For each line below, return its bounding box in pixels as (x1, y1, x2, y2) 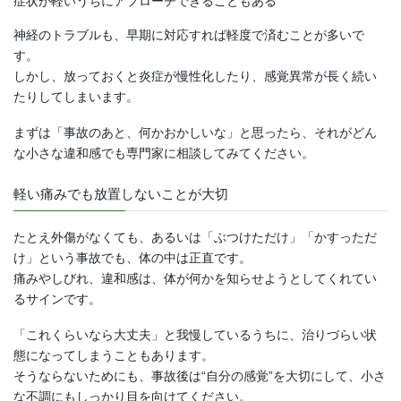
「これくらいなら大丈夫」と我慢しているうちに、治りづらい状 (13, 328, 377, 343)
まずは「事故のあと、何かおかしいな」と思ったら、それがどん (13, 124, 377, 140)
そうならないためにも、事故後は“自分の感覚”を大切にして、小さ (13, 369, 386, 384)
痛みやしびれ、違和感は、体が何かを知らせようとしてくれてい (13, 271, 377, 286)
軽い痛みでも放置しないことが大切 (13, 185, 228, 201)
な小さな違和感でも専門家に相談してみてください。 (13, 145, 314, 160)
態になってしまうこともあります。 (13, 348, 214, 363)
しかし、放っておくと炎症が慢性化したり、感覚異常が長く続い (13, 68, 377, 83)
